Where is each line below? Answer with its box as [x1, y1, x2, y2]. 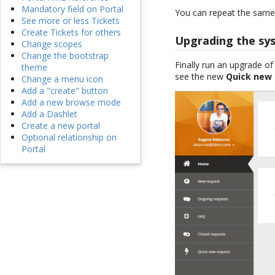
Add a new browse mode [21, 96, 121, 109]
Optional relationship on [21, 131, 117, 144]
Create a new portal [21, 120, 100, 132]
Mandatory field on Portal [21, 3, 123, 15]
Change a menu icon [21, 73, 103, 85]
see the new [175, 71, 227, 83]
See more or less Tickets [21, 15, 120, 27]
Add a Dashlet [21, 108, 77, 120]
